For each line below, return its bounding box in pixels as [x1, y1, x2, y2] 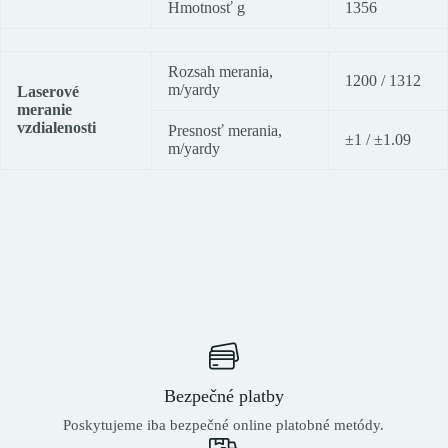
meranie [17, 101, 72, 119]
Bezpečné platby [163, 385, 284, 406]
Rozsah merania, [168, 63, 273, 81]
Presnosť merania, [168, 122, 282, 140]
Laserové [17, 83, 79, 101]
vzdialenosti [17, 119, 96, 137]
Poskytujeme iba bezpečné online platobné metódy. [63, 416, 385, 433]
